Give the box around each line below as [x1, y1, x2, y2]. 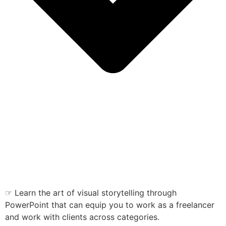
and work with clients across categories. [5, 211, 162, 222]
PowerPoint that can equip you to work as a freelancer [5, 199, 214, 210]
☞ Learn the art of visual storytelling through [5, 187, 177, 198]
